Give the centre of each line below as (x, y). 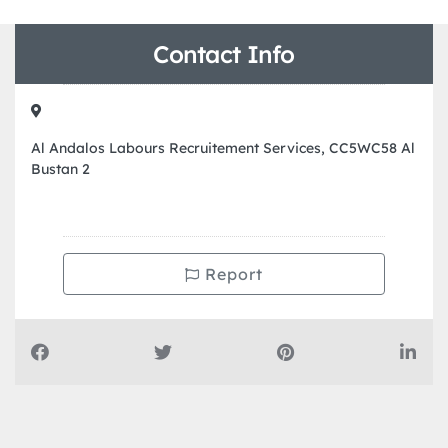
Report (231, 274)
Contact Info (224, 54)
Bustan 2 (60, 169)
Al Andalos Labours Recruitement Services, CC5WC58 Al (223, 148)
